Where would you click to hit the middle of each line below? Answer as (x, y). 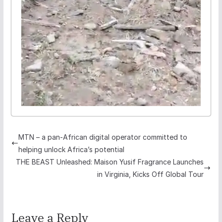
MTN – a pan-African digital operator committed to (103, 137)
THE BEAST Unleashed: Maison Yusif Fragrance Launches (110, 162)
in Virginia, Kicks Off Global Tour (151, 174)
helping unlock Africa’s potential (71, 149)
